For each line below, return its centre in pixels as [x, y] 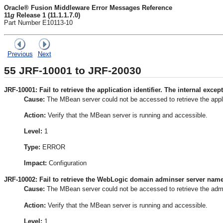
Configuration [67, 163]
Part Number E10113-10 [38, 23]
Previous [20, 54]
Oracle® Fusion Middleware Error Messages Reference [88, 8]
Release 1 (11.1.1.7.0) [47, 15]
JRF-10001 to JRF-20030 [79, 71]
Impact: [35, 163]
